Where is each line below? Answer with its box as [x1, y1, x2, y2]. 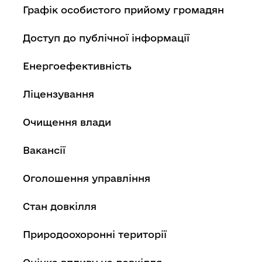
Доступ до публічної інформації [23, 32, 189, 43]
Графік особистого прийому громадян [23, 4, 224, 15]
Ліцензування [23, 88, 94, 99]
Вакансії [23, 144, 65, 156]
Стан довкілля [23, 200, 96, 212]
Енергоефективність [23, 60, 132, 71]
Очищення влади [23, 116, 111, 127]
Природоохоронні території [23, 228, 167, 240]
